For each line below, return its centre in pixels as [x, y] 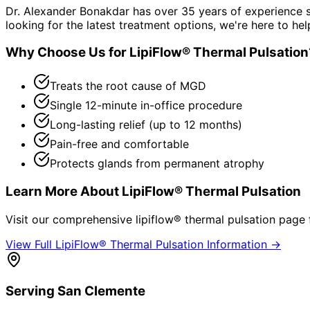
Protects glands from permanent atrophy [157, 164]
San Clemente [101, 291]
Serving [31, 291]
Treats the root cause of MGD [128, 86]
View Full [30, 244]
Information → [242, 244]
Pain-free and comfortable [119, 144]
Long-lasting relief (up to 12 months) [146, 125]
